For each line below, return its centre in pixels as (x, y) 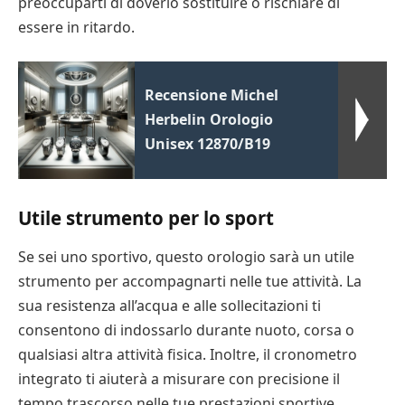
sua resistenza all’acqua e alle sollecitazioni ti (170, 306)
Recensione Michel (212, 95)
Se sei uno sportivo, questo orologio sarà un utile (186, 257)
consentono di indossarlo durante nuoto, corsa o (186, 330)
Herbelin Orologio (209, 120)
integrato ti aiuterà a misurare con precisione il (179, 379)
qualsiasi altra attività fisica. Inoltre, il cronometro (188, 355)
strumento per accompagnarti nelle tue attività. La (190, 282)
